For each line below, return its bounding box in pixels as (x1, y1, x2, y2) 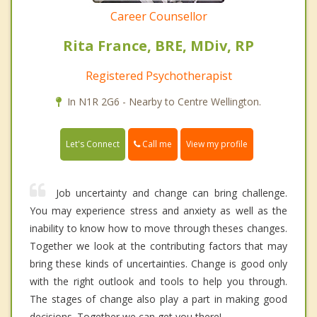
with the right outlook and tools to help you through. (30, 274, 287, 288)
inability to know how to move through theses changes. (30, 221, 287, 235)
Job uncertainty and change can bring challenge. (56, 185, 287, 200)
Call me (140, 137, 172, 150)
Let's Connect (66, 137, 120, 150)
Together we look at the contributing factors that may (30, 238, 287, 253)
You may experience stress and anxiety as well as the (30, 203, 287, 217)
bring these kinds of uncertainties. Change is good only (30, 256, 287, 270)
